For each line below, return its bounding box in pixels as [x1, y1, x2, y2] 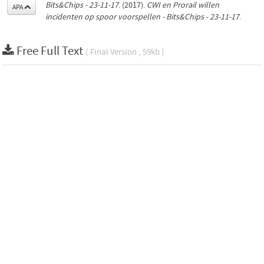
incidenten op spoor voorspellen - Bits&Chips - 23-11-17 [45, 12, 239, 22]
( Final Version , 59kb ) [85, 47, 164, 57]
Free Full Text [16, 44, 85, 58]
